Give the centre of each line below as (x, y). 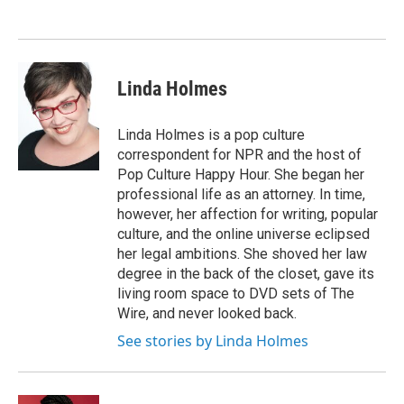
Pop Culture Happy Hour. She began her (241, 175)
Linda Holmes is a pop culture (211, 135)
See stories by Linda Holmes (213, 341)
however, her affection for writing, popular (248, 215)
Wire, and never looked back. (207, 314)
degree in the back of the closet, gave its (246, 274)
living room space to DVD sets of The (236, 294)
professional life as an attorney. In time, (241, 195)
